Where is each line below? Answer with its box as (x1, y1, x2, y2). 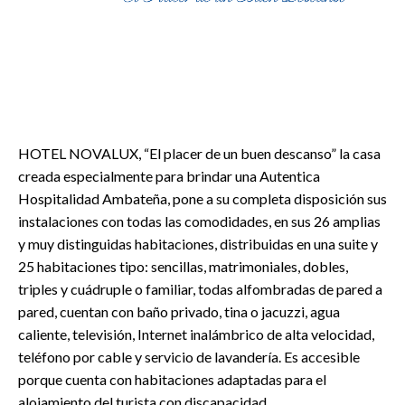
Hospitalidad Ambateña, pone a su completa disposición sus (18, 190, 387, 208)
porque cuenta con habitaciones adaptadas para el (18, 371, 326, 389)
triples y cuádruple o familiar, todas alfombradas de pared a (18, 280, 382, 298)
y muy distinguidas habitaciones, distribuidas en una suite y (18, 235, 378, 253)
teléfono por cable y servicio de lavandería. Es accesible (18, 348, 360, 366)
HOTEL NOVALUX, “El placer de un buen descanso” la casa (18, 145, 381, 163)
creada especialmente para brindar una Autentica (18, 167, 320, 185)
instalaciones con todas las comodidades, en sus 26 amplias (18, 212, 381, 231)
